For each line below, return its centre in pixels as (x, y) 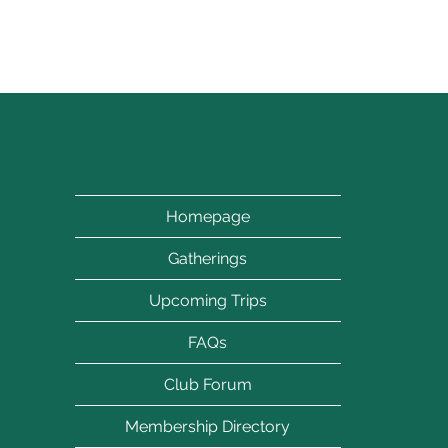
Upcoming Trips (207, 300)
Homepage (207, 216)
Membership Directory (208, 426)
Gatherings (208, 258)
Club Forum (207, 384)
